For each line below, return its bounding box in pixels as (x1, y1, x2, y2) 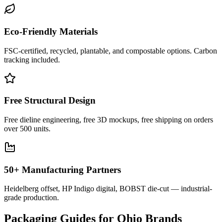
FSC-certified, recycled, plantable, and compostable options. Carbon (4, 46, 217, 55)
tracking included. (4, 55, 60, 64)
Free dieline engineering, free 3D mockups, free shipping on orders (4, 115, 213, 124)
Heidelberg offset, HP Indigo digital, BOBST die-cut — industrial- (4, 184, 212, 193)
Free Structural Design (4, 95, 96, 106)
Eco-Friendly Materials (4, 26, 98, 37)
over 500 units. (4, 124, 51, 133)
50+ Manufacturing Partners (4, 164, 121, 175)
